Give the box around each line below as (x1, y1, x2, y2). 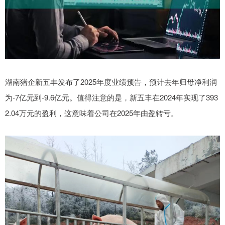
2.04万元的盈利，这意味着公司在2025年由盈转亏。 (5, 107, 178, 119)
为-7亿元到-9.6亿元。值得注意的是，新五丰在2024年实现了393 (5, 92, 218, 103)
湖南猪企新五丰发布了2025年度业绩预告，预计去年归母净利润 (5, 76, 217, 87)
